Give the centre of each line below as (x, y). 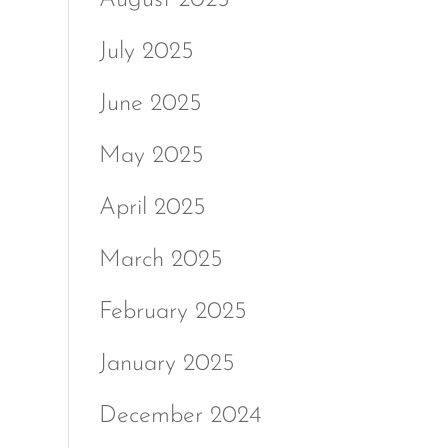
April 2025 (152, 207)
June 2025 (150, 103)
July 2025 (146, 51)
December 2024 (179, 415)
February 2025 (172, 311)
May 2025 (151, 155)
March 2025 (160, 259)
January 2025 (166, 363)
